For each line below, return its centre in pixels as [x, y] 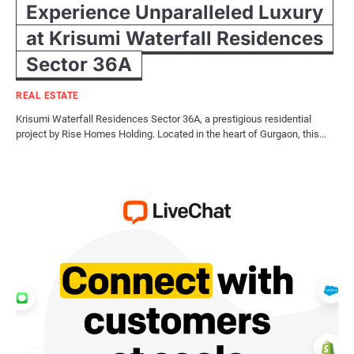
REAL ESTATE [47, 95]
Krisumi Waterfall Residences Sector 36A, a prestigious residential [164, 119]
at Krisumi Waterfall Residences [175, 38]
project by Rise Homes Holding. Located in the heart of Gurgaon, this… [171, 134]
